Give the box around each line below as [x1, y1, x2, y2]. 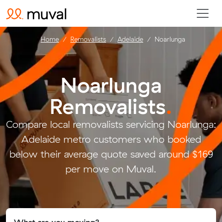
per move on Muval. [65, 163, 157, 175]
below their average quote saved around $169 [9, 148, 213, 160]
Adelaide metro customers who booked [21, 133, 201, 145]
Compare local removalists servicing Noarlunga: [6, 118, 216, 130]
